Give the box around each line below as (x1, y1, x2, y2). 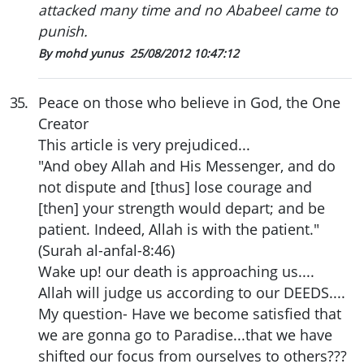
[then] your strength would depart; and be (38, 197, 325, 218)
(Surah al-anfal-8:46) (38, 240, 175, 260)
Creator (38, 113, 89, 133)
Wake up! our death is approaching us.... (38, 261, 314, 281)
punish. (38, 20, 88, 41)
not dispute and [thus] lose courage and (38, 176, 312, 197)
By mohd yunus (38, 45, 127, 61)
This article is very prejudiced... (38, 134, 250, 154)
